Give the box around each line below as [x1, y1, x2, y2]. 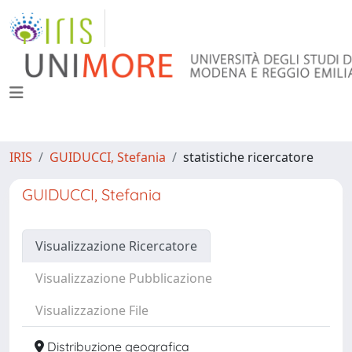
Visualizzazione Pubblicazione [35, 269, 212, 287]
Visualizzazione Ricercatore [35, 237, 197, 255]
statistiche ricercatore [183, 148, 313, 166]
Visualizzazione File [35, 302, 148, 319]
